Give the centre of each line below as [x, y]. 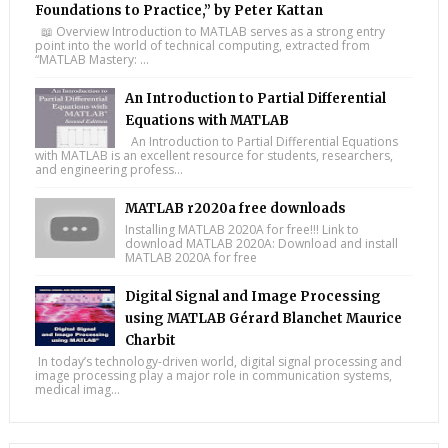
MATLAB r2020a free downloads [235, 208]
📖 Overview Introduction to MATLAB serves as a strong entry [209, 31]
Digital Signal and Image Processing [252, 296]
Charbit [150, 340]
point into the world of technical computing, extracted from [202, 45]
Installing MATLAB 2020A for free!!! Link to [241, 229]
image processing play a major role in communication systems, [213, 375]
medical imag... [77, 389]
